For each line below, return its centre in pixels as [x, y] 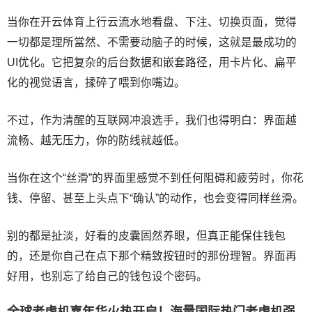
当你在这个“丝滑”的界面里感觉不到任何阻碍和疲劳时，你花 [155, 178]
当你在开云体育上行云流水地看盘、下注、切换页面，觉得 [152, 22]
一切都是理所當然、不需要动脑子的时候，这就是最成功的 [152, 42]
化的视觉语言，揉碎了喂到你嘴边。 [96, 82]
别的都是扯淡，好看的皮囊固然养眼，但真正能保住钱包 [146, 235]
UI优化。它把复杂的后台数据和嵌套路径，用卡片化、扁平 [152, 62]
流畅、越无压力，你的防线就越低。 [96, 140]
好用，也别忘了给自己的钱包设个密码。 [107, 276]
